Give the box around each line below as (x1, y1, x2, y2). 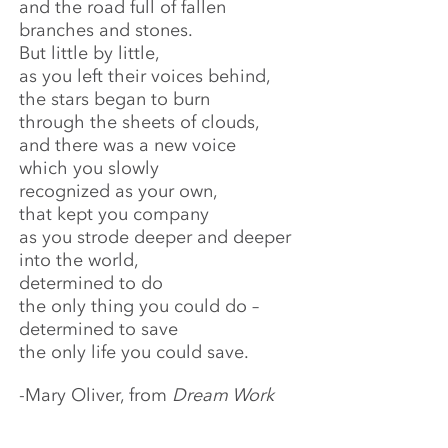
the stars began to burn (19, 87, 211, 110)
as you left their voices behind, (19, 64, 272, 87)
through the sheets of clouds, (19, 110, 261, 133)
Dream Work (172, 383, 275, 406)
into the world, (19, 248, 140, 271)
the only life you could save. (19, 340, 250, 363)
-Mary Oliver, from (19, 383, 173, 406)
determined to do (19, 271, 164, 294)
